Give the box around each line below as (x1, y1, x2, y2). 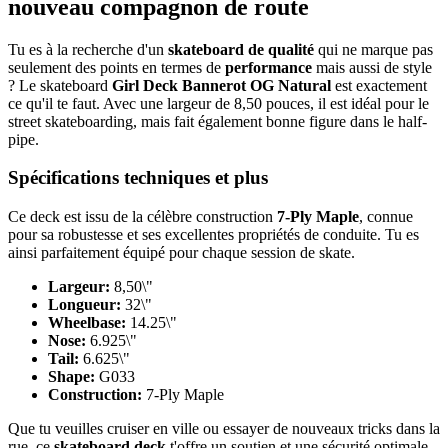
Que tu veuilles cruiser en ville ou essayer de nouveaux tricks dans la (8, 420, 440, 438)
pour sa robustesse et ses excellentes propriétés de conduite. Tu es (8, 226, 419, 244)
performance (225, 58, 312, 76)
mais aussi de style (312, 58, 432, 76)
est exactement (331, 76, 427, 94)
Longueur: (48, 296, 121, 314)
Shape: (48, 368, 95, 386)
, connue (359, 208, 413, 226)
